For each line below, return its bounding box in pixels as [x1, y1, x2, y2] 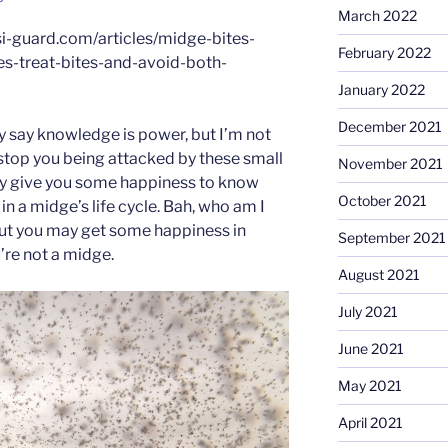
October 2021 [337, 192, 427, 210]
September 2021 [337, 229, 446, 247]
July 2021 [337, 303, 398, 321]
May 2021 [337, 377, 402, 395]
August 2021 [337, 266, 420, 284]
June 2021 [337, 340, 404, 358]
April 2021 [337, 414, 403, 432]
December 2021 [337, 118, 442, 136]
